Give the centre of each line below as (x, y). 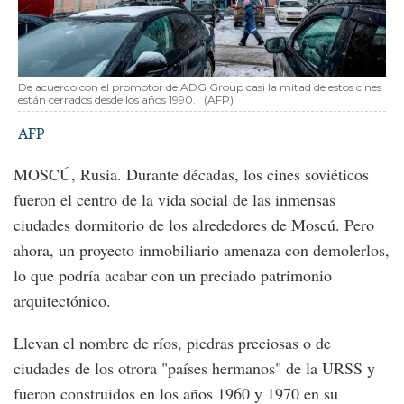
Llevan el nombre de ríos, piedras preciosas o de (172, 342)
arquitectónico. (62, 300)
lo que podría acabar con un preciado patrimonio (173, 275)
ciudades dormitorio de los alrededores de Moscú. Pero (194, 224)
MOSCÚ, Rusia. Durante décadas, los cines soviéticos (191, 174)
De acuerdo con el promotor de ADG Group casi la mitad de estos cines (200, 87)
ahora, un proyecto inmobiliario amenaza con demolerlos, (202, 249)
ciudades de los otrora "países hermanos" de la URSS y (194, 367)
